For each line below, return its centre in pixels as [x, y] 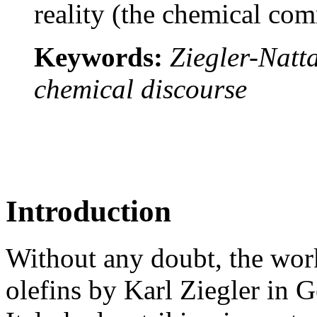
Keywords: [102, 57]
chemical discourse [140, 88]
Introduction [88, 211]
